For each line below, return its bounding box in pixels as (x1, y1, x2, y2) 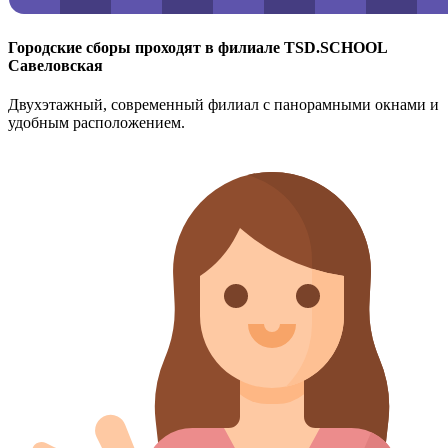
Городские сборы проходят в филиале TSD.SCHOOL (8, 39, 387, 57)
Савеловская (8, 57, 103, 75)
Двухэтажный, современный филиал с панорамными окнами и (8, 96, 439, 114)
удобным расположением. (8, 114, 185, 132)
